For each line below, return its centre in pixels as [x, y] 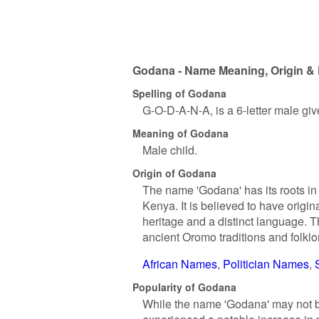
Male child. [170, 150]
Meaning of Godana [181, 133]
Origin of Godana [174, 173]
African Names [180, 264]
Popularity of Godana [184, 287]
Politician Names [266, 264]
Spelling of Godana [179, 93]
